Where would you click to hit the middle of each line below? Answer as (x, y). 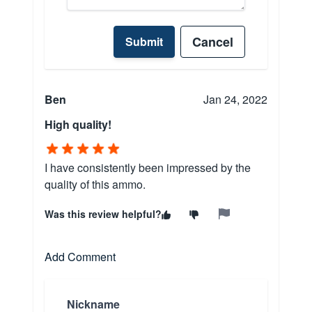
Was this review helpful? (103, 214)
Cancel (213, 42)
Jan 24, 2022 (235, 100)
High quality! (78, 125)
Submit (144, 42)
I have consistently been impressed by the (148, 168)
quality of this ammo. (95, 185)
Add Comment (80, 257)
